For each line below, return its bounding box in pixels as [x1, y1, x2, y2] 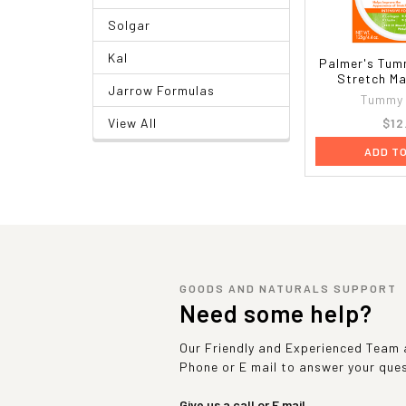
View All [108, 114, 157, 130]
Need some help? [179, 298, 372, 327]
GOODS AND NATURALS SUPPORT [179, 281, 397, 295]
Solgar [108, 16, 150, 33]
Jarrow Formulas [108, 82, 215, 98]
